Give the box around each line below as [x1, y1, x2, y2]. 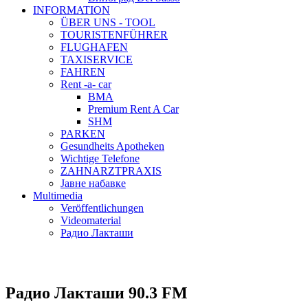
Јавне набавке [60, 177, 126, 189]
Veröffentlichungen [60, 202, 144, 214]
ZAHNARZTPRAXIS [60, 165, 162, 177]
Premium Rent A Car [88, 103, 179, 115]
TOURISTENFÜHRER [60, 29, 168, 41]
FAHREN [60, 66, 105, 78]
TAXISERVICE [60, 54, 133, 65]
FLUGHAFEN [60, 41, 128, 53]
